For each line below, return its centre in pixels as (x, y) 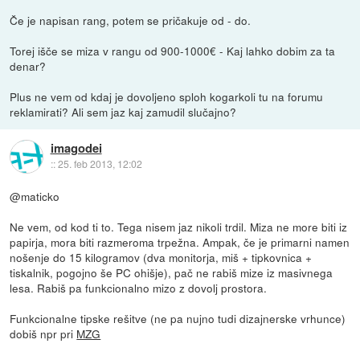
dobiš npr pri (43, 333)
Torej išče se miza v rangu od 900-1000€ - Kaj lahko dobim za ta (173, 50)
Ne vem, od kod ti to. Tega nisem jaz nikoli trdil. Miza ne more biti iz (179, 226)
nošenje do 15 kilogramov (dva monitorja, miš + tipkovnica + (161, 257)
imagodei (76, 148)
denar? (28, 65)
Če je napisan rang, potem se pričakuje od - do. (131, 20)
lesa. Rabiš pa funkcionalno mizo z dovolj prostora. (139, 287)
